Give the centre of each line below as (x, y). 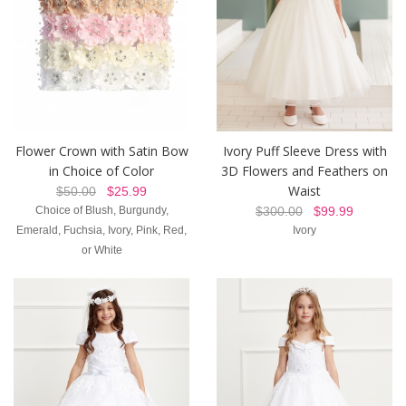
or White (101, 250)
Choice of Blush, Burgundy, (101, 210)
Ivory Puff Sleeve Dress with (304, 150)
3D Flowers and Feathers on (304, 170)
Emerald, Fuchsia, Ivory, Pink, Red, (101, 230)
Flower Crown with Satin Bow (101, 150)
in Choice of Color (101, 170)
